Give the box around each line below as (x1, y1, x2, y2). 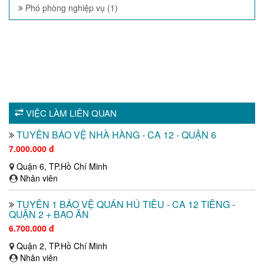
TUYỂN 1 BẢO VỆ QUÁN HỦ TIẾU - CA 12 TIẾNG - (16, 197, 235, 211)
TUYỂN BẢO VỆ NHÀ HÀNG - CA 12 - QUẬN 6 (16, 127, 216, 141)
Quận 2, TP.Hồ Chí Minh (16, 239, 107, 252)
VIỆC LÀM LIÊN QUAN (24, 106, 117, 119)
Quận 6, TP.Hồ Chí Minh (16, 160, 107, 172)
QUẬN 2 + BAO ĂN (9, 207, 89, 221)
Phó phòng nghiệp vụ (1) (23, 1, 118, 14)
